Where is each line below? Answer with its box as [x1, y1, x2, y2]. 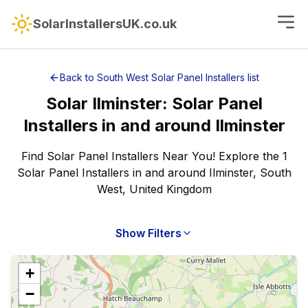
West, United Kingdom [96, 182, 212, 196]
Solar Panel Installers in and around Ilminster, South [16, 166, 291, 179]
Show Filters [115, 226, 181, 240]
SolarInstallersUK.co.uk [33, 16, 177, 31]
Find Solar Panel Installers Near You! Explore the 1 [21, 149, 287, 163]
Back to [60, 71, 97, 83]
